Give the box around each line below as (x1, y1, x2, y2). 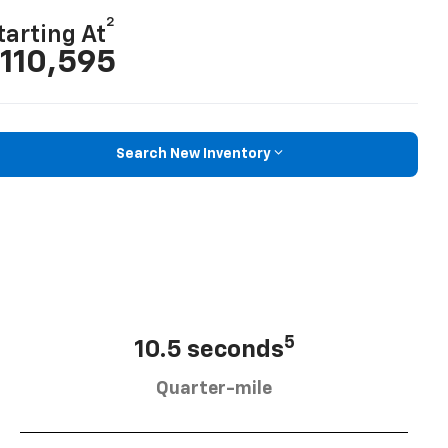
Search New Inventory (115, 147, 271, 162)
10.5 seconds (133, 337, 284, 362)
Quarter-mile (156, 379, 272, 398)
